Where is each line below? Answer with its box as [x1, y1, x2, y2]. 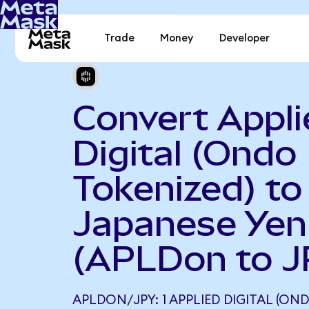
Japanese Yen [72, 203, 307, 243]
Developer [219, 33, 270, 44]
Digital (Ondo [72, 132, 297, 173]
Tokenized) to [72, 168, 302, 208]
